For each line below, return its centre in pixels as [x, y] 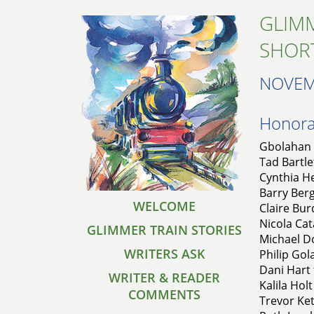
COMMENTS [164, 294]
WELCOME [164, 206]
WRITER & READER [164, 278]
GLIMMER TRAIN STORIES [164, 230]
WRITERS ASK [164, 254]
